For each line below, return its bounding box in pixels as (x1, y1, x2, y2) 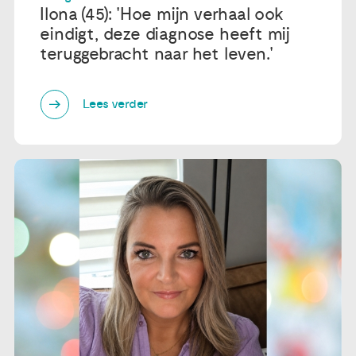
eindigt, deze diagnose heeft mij (40, 23, 291, 44)
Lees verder (83, 96, 149, 113)
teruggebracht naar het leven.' (40, 43, 273, 64)
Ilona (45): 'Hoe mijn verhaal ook (40, 3, 284, 25)
